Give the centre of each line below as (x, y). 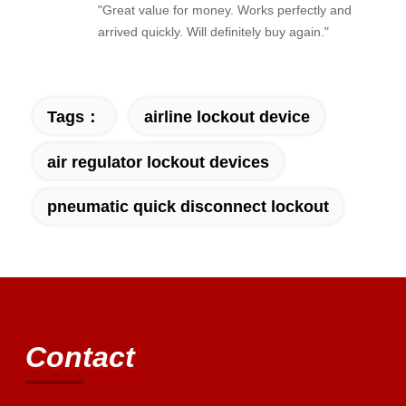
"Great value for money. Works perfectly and (224, 10)
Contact (80, 357)
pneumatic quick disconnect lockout (188, 207)
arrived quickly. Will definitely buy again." (213, 32)
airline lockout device (227, 116)
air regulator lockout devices (158, 161)
